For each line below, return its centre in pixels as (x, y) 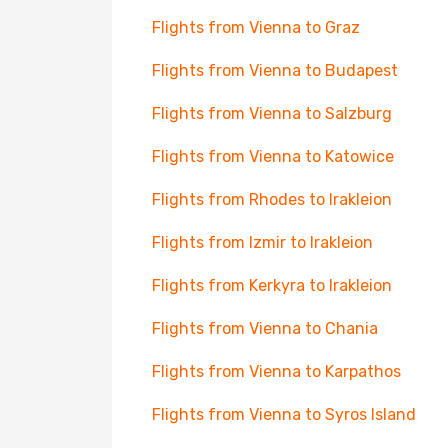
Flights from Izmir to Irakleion (262, 242)
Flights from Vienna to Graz (256, 27)
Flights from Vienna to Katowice (273, 156)
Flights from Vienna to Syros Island (284, 414)
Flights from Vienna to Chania (265, 328)
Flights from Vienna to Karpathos (276, 371)
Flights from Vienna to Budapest (275, 70)
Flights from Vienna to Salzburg (272, 113)
